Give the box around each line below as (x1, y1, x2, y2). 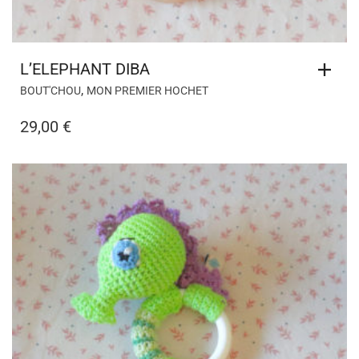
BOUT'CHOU (20, 83, 81, 97)
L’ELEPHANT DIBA (20, 58, 150, 79)
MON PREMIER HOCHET (87, 83, 208, 97)
